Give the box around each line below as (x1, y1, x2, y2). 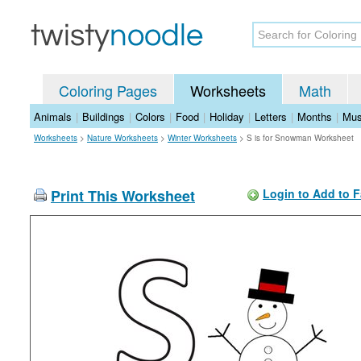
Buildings (82, 109, 125, 124)
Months (297, 109, 332, 124)
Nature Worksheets (87, 132, 158, 143)
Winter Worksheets (168, 132, 237, 143)
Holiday (210, 109, 244, 124)
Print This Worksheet (51, 185, 195, 206)
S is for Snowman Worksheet (247, 132, 354, 143)
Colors (135, 109, 165, 124)
